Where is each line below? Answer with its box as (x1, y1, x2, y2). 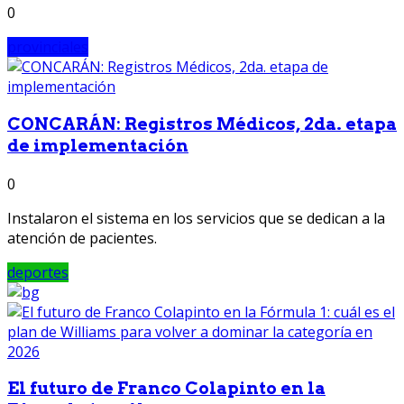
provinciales (7, 37, 88, 58)
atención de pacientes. (7, 227, 157, 248)
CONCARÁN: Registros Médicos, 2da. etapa (7, 113, 397, 134)
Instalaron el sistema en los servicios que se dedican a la (7, 207, 385, 228)
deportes (7, 262, 69, 282)
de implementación (7, 134, 188, 156)
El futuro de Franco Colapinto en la (7, 378, 326, 399)
